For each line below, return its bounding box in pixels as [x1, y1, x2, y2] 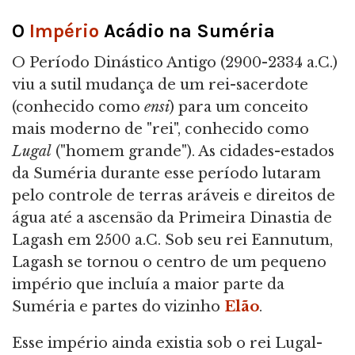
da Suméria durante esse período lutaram [12, 164, 321, 182]
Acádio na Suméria [99, 19, 275, 42]
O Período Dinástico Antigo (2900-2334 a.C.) [12, 53, 338, 71]
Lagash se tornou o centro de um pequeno [12, 253, 326, 271]
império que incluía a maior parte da [12, 275, 284, 293]
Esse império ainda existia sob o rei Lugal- [12, 334, 323, 352]
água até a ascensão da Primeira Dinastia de [12, 208, 332, 227]
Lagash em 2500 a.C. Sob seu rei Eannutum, [12, 231, 333, 249]
